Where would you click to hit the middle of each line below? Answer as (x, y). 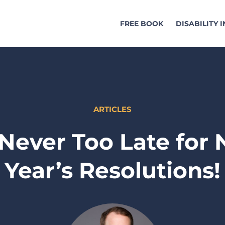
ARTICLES (113, 109)
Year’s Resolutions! (113, 170)
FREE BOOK (141, 24)
